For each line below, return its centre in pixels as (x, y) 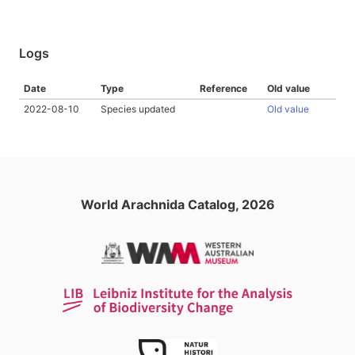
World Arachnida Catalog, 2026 (177, 204)
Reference (223, 88)
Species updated (138, 109)
